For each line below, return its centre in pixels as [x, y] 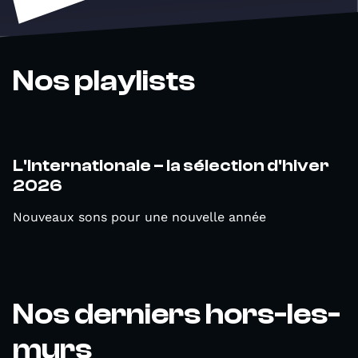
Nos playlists [104, 81]
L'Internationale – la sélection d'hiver [171, 165]
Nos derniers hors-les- [177, 314]
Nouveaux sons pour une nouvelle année [139, 217]
